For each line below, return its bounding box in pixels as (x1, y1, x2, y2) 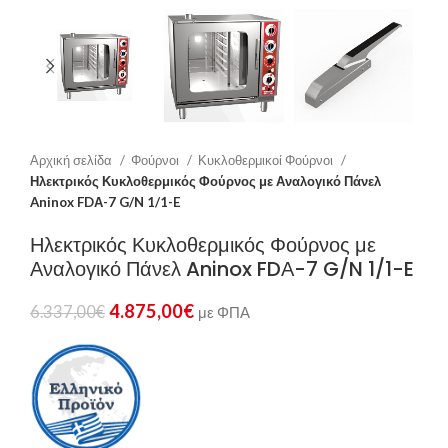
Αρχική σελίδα (30, 152, 115, 169)
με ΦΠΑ (198, 304, 250, 322)
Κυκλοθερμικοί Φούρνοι (198, 152, 336, 169)
